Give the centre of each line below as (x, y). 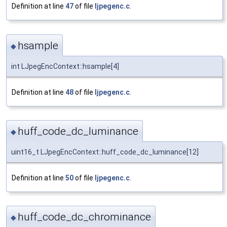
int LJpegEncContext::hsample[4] (65, 66)
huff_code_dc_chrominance (84, 217)
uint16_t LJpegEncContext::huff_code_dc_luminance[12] (105, 152)
